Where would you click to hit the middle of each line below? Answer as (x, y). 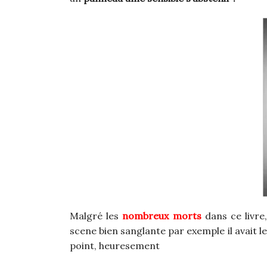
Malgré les (96, 216)
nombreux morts (162, 216)
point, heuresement (115, 246)
